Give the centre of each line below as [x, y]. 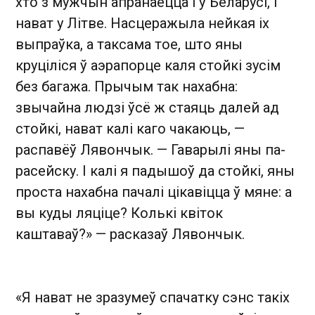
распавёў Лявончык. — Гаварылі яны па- [150, 150]
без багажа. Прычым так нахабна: [127, 86]
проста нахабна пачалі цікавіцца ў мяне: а [154, 192]
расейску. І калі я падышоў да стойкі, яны [155, 171]
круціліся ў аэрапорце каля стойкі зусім [148, 65]
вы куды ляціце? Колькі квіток [119, 213]
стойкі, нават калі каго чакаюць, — [130, 129]
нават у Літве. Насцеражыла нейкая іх [142, 23]
